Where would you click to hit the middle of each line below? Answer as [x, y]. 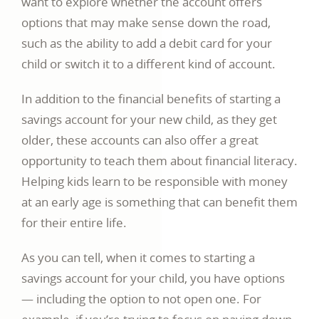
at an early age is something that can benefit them [159, 202]
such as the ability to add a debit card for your [147, 43]
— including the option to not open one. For [141, 299]
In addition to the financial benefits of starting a [151, 99]
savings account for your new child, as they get [149, 120]
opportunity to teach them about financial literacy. [159, 161]
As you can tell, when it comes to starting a [138, 258]
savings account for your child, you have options [153, 278]
